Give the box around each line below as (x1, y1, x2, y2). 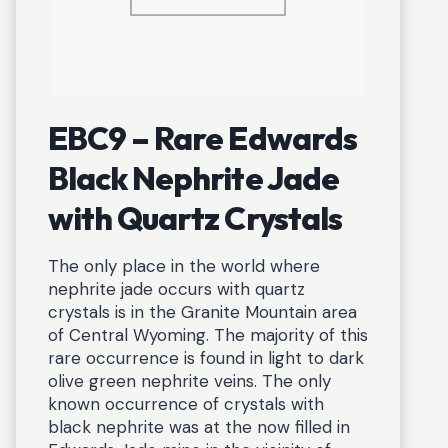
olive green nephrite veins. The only (48, 370, 331, 392)
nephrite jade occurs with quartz (48, 278, 305, 300)
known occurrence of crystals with (48, 393, 324, 415)
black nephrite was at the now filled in (48, 416, 350, 438)
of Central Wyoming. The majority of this (48, 324, 368, 346)
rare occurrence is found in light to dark (48, 347, 364, 369)
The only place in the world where (48, 255, 320, 277)
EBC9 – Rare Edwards (48, 118, 357, 158)
